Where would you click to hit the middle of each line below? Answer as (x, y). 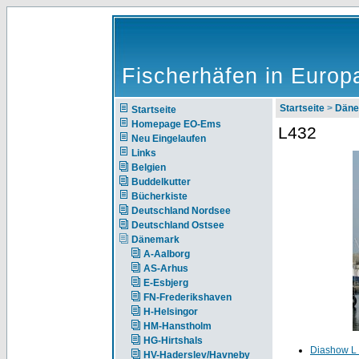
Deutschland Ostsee (178, 225)
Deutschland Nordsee (181, 211)
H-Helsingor (171, 312)
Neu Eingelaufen (169, 139)
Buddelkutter (161, 182)
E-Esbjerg (166, 283)
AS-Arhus (166, 268)
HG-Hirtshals (173, 341)
